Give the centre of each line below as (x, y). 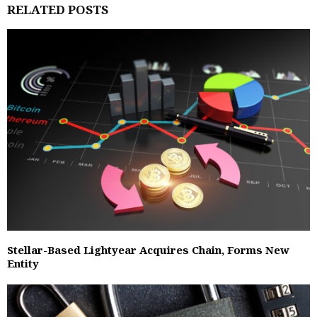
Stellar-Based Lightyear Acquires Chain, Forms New (148, 250)
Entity (23, 264)
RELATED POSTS (58, 10)
